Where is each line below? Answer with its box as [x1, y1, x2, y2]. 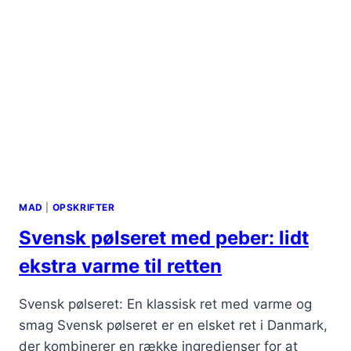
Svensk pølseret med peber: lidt [19, 226, 309, 249]
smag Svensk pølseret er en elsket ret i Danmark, [19, 317, 327, 333]
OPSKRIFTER [52, 201, 115, 213]
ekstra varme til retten [19, 254, 222, 277]
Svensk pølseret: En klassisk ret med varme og [19, 295, 312, 312]
